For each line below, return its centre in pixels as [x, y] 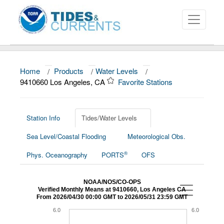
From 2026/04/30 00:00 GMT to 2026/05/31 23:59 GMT [112, 197]
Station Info [43, 118]
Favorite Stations [146, 82]
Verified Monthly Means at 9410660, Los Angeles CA [112, 189]
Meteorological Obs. [156, 136]
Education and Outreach [56, 138]
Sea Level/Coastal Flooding [66, 136]
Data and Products [45, 97]
